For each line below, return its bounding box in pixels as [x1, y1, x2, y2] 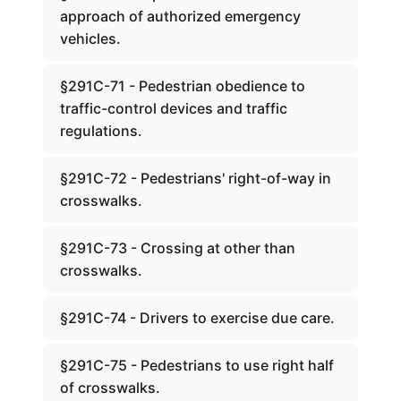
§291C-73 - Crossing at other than [60, 239, 295, 257]
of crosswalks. [60, 379, 160, 397]
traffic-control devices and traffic [60, 99, 287, 117]
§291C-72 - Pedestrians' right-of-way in [60, 169, 331, 187]
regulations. [60, 122, 142, 140]
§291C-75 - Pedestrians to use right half [60, 356, 334, 374]
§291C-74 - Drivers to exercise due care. [60, 309, 335, 327]
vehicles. [60, 30, 121, 47]
